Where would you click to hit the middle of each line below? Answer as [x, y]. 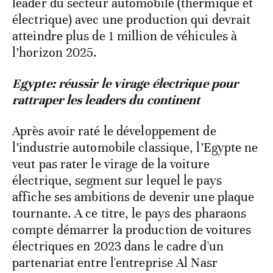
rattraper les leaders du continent [106, 100]
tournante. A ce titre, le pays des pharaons [129, 214]
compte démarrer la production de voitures [132, 230]
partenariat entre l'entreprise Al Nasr [115, 263]
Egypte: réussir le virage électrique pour [126, 84]
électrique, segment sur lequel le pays [117, 181]
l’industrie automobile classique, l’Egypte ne [135, 148]
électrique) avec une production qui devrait [132, 20]
